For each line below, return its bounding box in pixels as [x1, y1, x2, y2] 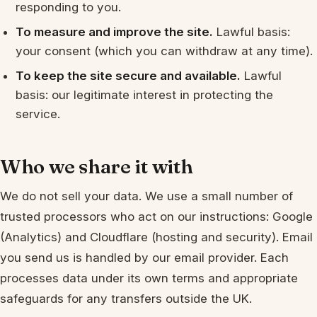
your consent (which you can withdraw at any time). [16, 43, 313, 58]
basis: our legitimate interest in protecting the [16, 87, 274, 102]
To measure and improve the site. [16, 24, 214, 39]
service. [16, 106, 61, 121]
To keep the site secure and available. [16, 68, 241, 83]
